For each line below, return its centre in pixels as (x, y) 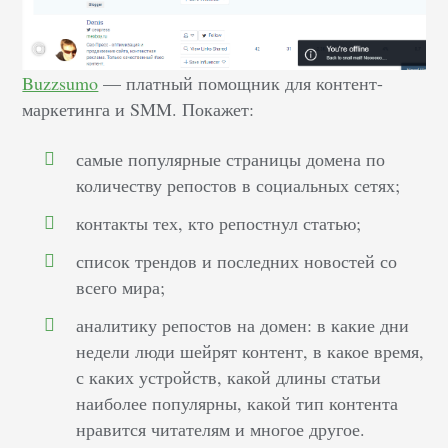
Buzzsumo (60, 83)
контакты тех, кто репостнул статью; (219, 223)
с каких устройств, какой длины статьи (229, 377)
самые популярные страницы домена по (231, 159)
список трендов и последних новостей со (237, 261)
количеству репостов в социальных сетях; (238, 185)
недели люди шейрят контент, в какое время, (250, 351)
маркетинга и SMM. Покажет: (138, 109)
